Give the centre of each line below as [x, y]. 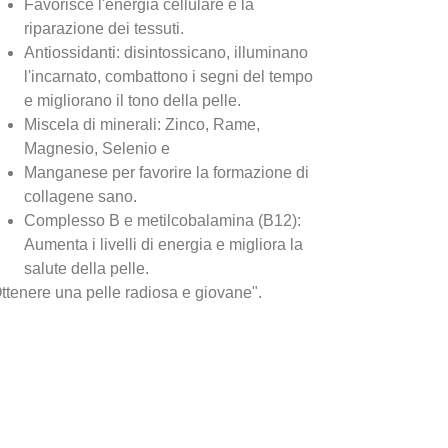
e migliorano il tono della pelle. [132, 100]
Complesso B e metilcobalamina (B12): [162, 220]
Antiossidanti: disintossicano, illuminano [165, 52]
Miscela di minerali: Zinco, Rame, [141, 124]
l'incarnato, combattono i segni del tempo [168, 76]
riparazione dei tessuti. [103, 28]
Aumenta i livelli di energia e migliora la [163, 244]
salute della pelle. [86, 268]
